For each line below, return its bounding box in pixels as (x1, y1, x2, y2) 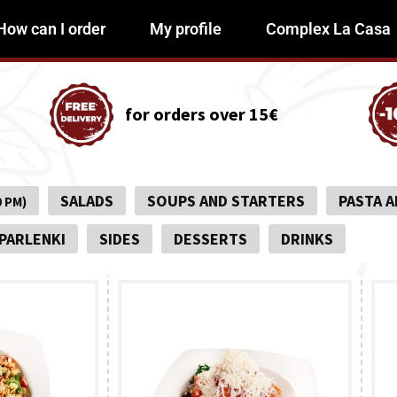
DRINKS (280, 229, 333, 249)
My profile (149, 19, 222, 38)
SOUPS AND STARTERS (146, 191, 305, 211)
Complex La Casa (265, 19, 391, 38)
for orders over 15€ (125, 103, 278, 125)
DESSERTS (173, 229, 247, 249)
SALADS (59, 191, 113, 211)
